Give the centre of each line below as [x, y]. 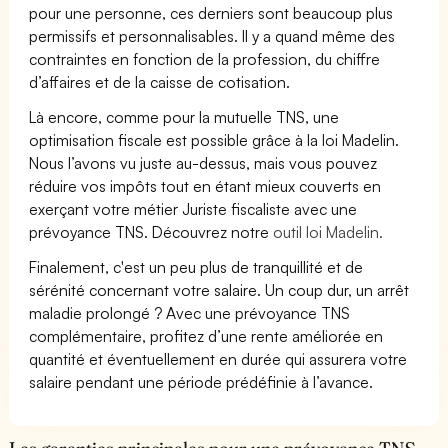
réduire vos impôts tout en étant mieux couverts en [205, 185]
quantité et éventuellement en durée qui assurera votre [218, 358]
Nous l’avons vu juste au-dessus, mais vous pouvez [203, 162]
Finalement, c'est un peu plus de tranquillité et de [196, 266]
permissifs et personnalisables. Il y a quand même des [212, 35]
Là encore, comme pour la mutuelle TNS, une [184, 116]
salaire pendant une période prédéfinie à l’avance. [201, 381]
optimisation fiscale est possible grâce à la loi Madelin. [214, 139]
